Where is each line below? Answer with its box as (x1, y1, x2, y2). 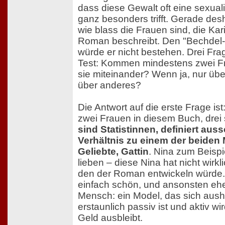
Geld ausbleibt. (78, 212, 143, 223)
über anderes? (78, 80, 141, 91)
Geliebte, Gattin (78, 146, 149, 157)
